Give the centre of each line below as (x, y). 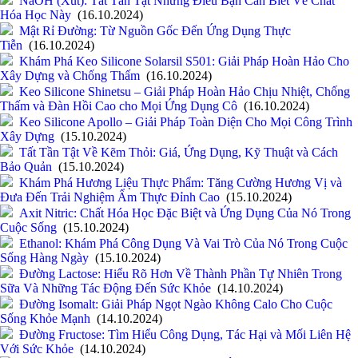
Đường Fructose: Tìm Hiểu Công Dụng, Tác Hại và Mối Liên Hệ (185, 335)
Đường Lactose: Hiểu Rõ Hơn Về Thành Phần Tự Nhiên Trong (181, 274)
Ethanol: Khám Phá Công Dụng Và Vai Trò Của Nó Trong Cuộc (183, 244)
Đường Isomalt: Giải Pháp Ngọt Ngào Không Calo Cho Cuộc (176, 304)
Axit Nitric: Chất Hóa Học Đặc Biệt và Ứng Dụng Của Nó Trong (185, 213)
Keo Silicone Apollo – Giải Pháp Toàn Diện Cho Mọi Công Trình (186, 122)
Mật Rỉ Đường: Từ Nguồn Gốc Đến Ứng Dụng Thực (155, 31)
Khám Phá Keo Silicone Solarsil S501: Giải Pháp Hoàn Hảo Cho (184, 62)
